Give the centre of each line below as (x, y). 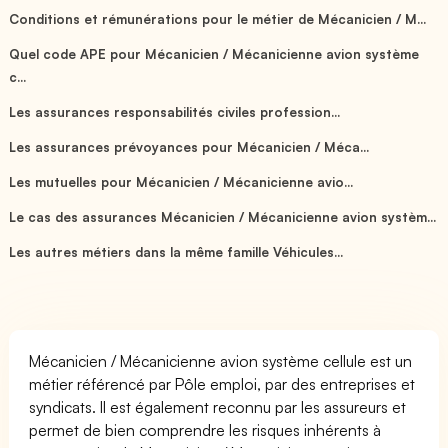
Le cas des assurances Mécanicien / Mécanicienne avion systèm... (223, 216)
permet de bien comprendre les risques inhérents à (205, 429)
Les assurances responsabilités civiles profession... (175, 111)
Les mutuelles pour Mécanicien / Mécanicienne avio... (181, 181)
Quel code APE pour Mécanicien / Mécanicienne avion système (214, 53)
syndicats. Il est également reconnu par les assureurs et (218, 406)
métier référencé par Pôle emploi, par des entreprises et (222, 383)
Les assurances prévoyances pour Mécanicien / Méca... (189, 146)
